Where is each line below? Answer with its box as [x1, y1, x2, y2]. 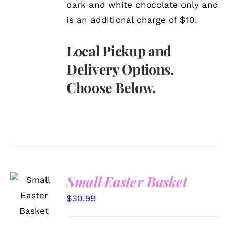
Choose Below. [66, 78, 156, 97]
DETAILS [17, 209, 49, 217]
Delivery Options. [66, 59, 174, 78]
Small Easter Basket [66, 172, 188, 191]
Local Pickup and [66, 41, 171, 60]
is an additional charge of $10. [66, 14, 198, 25]
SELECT [20, 177, 49, 186]
